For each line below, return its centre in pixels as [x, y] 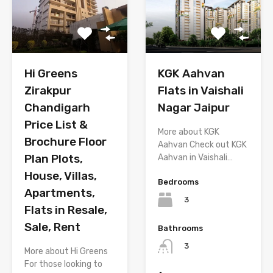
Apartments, [60, 193]
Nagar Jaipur [194, 108]
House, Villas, [61, 176]
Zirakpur [48, 90]
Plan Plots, [54, 159]
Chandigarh [57, 108]
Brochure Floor [66, 142]
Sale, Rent [52, 227]
